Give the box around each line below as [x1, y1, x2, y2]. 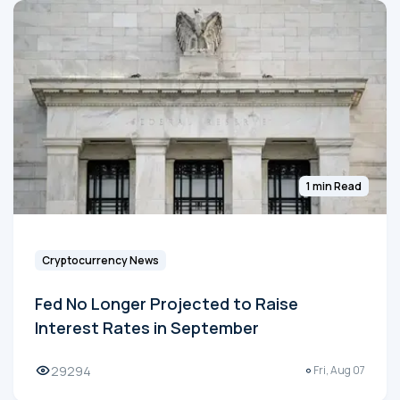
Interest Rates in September [35, 316, 259, 338]
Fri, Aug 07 [313, 362, 365, 379]
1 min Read [306, 178, 362, 194]
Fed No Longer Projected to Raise [35, 292, 298, 314]
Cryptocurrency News [42, 252, 159, 268]
